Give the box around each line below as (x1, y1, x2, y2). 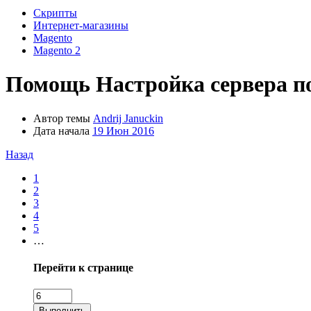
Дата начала (33, 124, 90, 137)
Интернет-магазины (33, 19, 128, 31)
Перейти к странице (33, 262, 133, 274)
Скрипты (33, 7, 77, 19)
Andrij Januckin (93, 112, 163, 124)
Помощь (6, 72, 90, 97)
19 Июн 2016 (92, 124, 154, 137)
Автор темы (33, 112, 90, 124)
